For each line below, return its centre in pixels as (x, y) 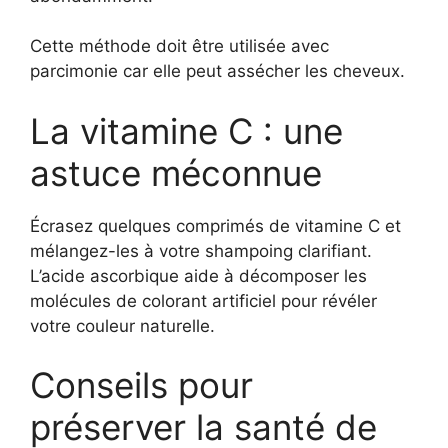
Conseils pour (141, 385)
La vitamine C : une (186, 130)
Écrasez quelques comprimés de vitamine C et (215, 225)
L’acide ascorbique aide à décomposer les (198, 275)
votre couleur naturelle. (122, 325)
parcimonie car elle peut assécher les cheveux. (217, 71)
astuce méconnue (176, 172)
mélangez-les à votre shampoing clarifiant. (201, 250)
